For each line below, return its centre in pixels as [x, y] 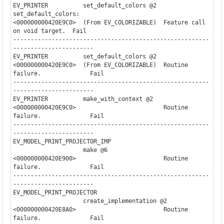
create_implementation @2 [48, 201]
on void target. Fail [49, 31]
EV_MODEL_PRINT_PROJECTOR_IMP [62, 141]
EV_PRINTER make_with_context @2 [83, 99]
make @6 [48, 150]
